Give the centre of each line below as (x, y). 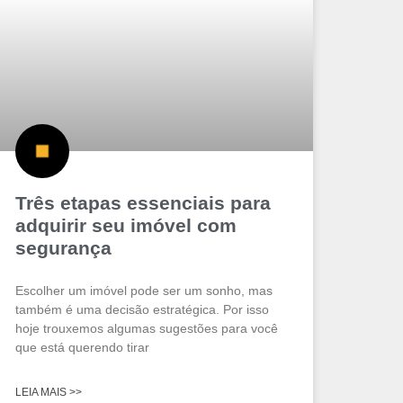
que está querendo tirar (82, 348)
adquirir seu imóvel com (125, 226)
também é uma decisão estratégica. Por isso (142, 310)
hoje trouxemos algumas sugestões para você (146, 329)
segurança (63, 248)
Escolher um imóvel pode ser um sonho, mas (143, 291)
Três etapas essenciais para (143, 203)
